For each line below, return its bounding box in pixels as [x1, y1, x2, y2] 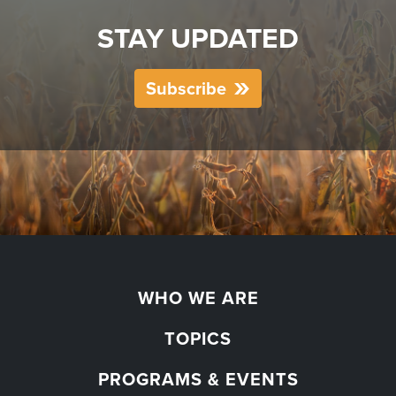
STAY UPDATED [97, 17, 299, 58]
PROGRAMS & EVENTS [97, 365, 299, 392]
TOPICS [164, 324, 232, 351]
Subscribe [146, 74, 226, 101]
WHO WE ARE [137, 284, 259, 310]
